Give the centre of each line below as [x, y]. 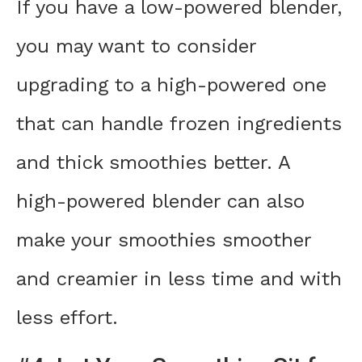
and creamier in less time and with [179, 279]
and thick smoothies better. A [153, 163]
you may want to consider [136, 46]
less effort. [67, 318]
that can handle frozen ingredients [179, 124]
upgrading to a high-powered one [171, 85]
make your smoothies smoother [164, 240]
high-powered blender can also [160, 202]
